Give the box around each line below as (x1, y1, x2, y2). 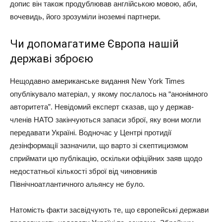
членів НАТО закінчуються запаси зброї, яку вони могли (10, 115, 201, 124)
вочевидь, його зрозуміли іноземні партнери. (10, 12, 161, 21)
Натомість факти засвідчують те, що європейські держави (10, 205, 209, 214)
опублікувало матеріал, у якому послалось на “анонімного (10, 89, 208, 98)
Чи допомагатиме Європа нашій (10, 37, 179, 50)
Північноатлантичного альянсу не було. (10, 179, 145, 188)
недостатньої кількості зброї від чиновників (10, 166, 157, 175)
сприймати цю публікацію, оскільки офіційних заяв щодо (10, 154, 202, 163)
